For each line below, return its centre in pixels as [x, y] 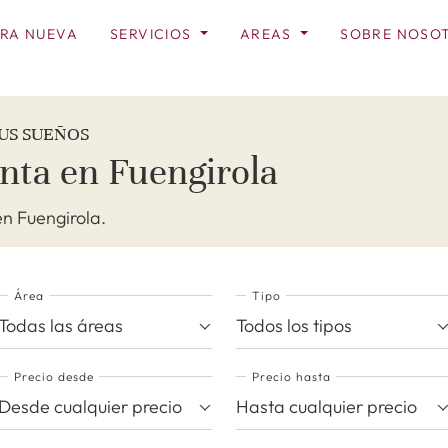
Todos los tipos [294, 325]
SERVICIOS [152, 34]
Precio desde [53, 376]
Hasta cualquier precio [326, 406]
